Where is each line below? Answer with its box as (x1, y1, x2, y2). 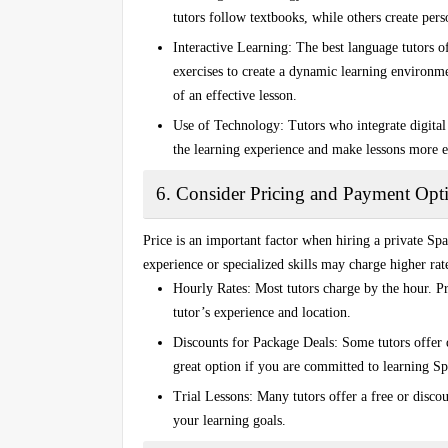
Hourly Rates (173, 280, 247, 296)
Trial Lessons (173, 388, 249, 404)
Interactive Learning (173, 39, 288, 55)
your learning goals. (173, 412, 286, 428)
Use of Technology (173, 117, 280, 133)
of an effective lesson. (173, 87, 297, 103)
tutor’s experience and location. (173, 304, 351, 320)
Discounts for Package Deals (173, 334, 334, 350)
